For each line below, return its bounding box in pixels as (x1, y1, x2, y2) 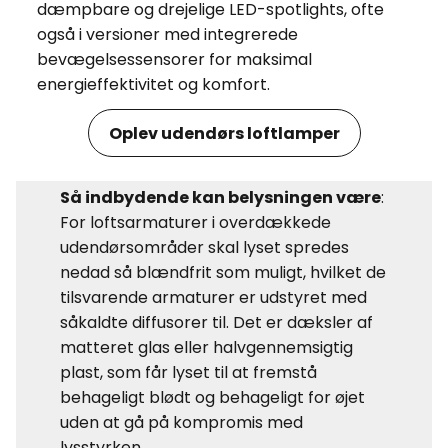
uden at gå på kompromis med (60, 411, 303, 435)
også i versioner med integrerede (36, 23, 298, 47)
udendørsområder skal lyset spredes (60, 236, 349, 260)
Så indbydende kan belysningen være (60, 186, 381, 210)
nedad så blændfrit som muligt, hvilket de (60, 261, 386, 285)
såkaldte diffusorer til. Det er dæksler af (60, 311, 373, 335)
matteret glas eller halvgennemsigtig (60, 336, 353, 360)
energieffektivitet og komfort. (36, 73, 270, 97)
